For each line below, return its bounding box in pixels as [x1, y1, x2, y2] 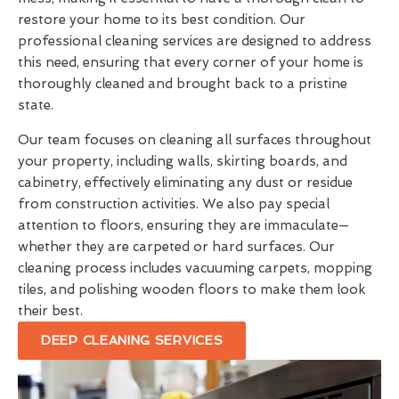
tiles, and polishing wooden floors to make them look [18, 281, 366, 297]
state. [18, 96, 53, 113]
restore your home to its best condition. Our [18, 11, 305, 28]
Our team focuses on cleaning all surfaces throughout [18, 131, 371, 148]
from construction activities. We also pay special [18, 195, 330, 212]
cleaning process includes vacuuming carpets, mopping [18, 259, 372, 276]
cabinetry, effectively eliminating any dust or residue [18, 174, 353, 191]
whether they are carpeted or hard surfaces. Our [18, 238, 335, 255]
